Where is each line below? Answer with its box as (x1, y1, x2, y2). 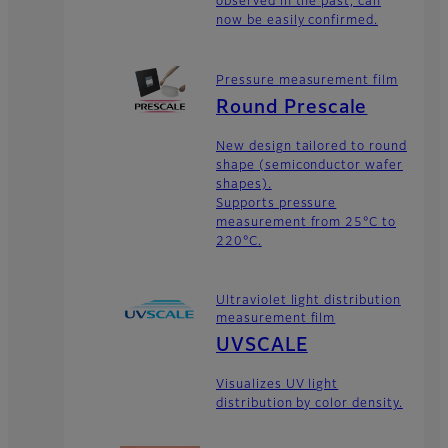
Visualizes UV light (216, 379, 339, 392)
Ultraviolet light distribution (216, 295, 401, 308)
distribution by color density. (216, 398, 403, 411)
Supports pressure (216, 197, 337, 210)
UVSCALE (216, 337, 308, 356)
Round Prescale (216, 98, 368, 117)
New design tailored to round (216, 140, 407, 153)
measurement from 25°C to (216, 216, 397, 229)
